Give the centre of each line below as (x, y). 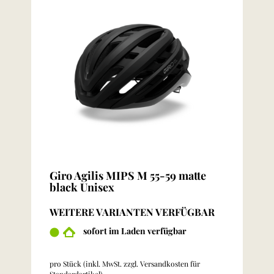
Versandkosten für (170, 264)
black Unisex (82, 187)
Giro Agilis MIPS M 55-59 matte (128, 176)
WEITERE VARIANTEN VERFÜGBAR (132, 212)
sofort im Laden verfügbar (135, 231)
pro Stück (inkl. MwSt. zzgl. (95, 264)
